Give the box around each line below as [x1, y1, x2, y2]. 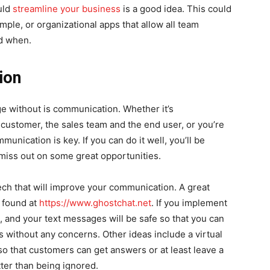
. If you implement [151, 197, 227, 209]
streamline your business [13, 3, 121, 14]
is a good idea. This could [121, 3, 231, 14]
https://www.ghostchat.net [39, 197, 151, 209]
